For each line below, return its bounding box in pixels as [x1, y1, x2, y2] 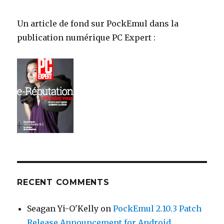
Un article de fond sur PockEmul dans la [17, 18, 179, 28]
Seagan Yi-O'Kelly [27, 203, 99, 213]
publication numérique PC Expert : [17, 32, 156, 42]
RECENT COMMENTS [17, 177, 109, 187]
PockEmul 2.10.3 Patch [113, 203, 202, 213]
